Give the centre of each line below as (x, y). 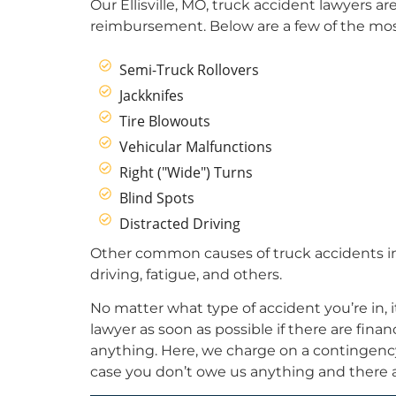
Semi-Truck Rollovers (189, 69)
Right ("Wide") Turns (186, 172)
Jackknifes (151, 95)
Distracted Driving (179, 223)
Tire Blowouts (164, 121)
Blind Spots (156, 198)
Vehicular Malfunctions (195, 146)
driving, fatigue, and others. (186, 274)
